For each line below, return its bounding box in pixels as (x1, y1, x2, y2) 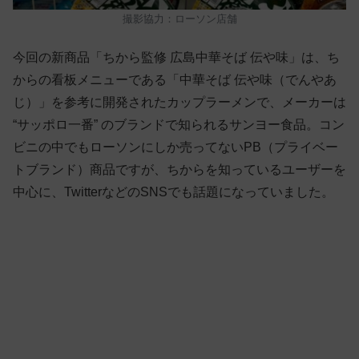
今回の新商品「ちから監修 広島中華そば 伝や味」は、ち (13, 50, 340, 64)
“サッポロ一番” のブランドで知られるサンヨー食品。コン (13, 117, 345, 131)
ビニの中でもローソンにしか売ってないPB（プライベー (13, 139, 338, 154)
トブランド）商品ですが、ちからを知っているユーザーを (13, 162, 346, 176)
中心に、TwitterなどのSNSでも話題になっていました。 (13, 184, 334, 199)
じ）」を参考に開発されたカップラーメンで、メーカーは (13, 95, 346, 109)
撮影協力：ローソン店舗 (122, 13, 237, 26)
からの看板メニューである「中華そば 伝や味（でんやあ (13, 72, 337, 87)
